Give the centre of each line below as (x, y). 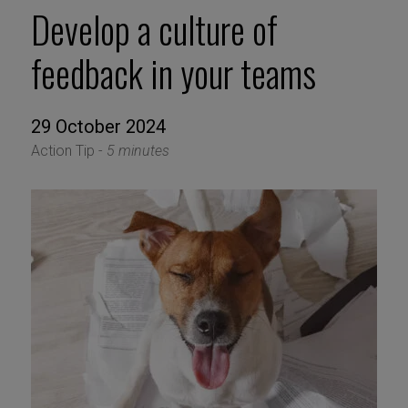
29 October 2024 (98, 127)
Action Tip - (68, 151)
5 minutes (138, 151)
